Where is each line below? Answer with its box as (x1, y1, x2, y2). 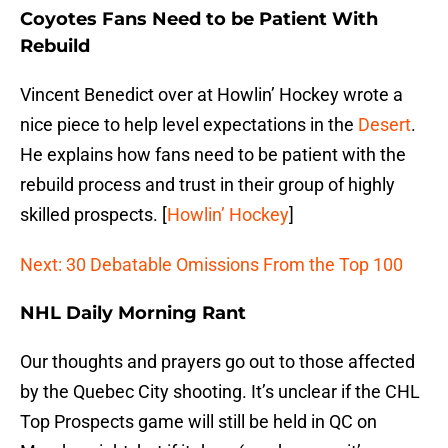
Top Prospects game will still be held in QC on (20, 411, 377, 433)
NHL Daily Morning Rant (20, 302, 246, 325)
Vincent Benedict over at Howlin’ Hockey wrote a (20, 84, 403, 106)
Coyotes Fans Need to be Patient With (20, 8, 378, 31)
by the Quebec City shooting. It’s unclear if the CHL (20, 381, 420, 403)
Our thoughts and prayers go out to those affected (20, 351, 415, 373)
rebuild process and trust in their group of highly (20, 174, 395, 196)
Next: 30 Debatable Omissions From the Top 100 (20, 254, 403, 276)
